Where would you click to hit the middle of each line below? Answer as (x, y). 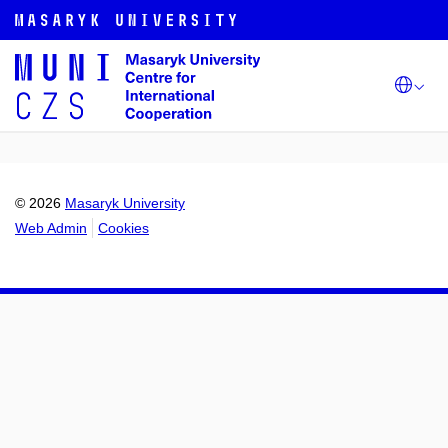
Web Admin (51, 228)
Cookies (123, 228)
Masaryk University (125, 203)
